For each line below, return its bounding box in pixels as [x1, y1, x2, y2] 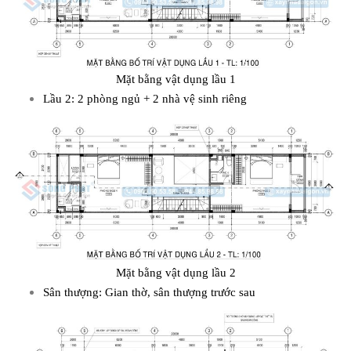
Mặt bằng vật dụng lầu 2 [115, 266, 236, 280]
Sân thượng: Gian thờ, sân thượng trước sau [43, 286, 255, 299]
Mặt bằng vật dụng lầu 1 [115, 73, 236, 86]
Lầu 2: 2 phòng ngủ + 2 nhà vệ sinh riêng [43, 92, 247, 106]
